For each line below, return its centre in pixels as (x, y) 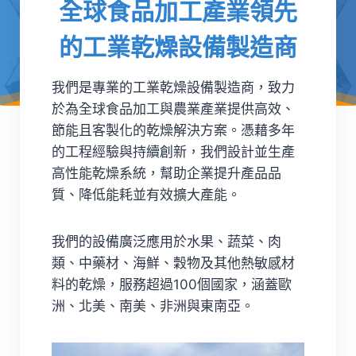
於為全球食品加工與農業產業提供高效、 (173, 109)
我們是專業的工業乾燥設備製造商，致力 (173, 87)
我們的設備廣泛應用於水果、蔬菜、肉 (166, 242)
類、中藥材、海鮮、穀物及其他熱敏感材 (173, 263)
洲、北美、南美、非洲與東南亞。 (153, 306)
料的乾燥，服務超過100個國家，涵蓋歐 (172, 284)
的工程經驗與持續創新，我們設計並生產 (173, 152)
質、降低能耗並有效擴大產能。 (146, 195)
